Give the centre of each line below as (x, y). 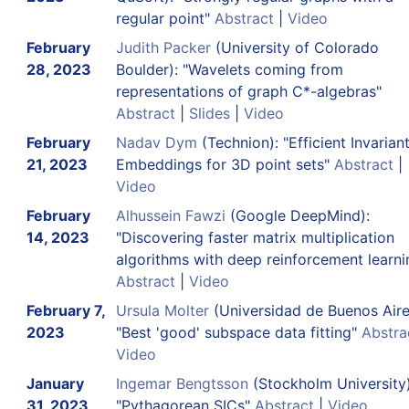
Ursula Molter (162, 310)
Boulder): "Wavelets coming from (229, 69)
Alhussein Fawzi (170, 215)
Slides (209, 113)
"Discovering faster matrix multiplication (255, 237)
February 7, (65, 310)
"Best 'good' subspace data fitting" (238, 332)
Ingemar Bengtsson (182, 383)
